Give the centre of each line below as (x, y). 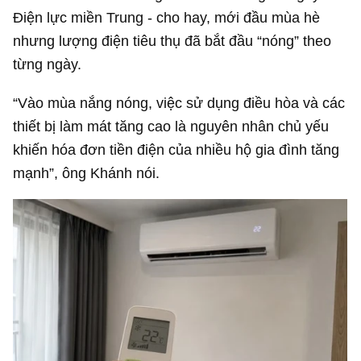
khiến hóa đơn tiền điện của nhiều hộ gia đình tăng (176, 149)
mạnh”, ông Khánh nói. (87, 172)
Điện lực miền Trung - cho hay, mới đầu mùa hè (167, 18)
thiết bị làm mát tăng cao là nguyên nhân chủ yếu (171, 126)
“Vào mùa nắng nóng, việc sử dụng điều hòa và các (179, 102)
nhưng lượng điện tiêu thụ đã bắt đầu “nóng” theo (172, 41)
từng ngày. (48, 64)
